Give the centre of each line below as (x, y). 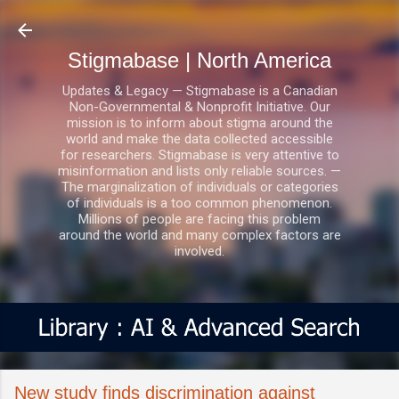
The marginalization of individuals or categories (199, 187)
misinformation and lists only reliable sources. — (199, 171)
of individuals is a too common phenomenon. (199, 203)
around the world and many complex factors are (199, 235)
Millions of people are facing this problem (199, 219)
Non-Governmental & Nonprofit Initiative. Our (199, 107)
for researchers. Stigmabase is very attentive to (199, 155)
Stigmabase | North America (199, 60)
